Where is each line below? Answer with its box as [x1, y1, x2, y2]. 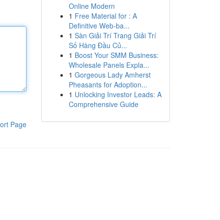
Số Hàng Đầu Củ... [68, 40, 127, 50]
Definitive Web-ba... [68, 21, 130, 30]
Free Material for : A [74, 11, 137, 21]
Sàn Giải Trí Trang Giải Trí [74, 30, 156, 40]
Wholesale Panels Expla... [68, 60, 149, 70]
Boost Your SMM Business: [74, 50, 159, 60]
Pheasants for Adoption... [68, 80, 147, 89]
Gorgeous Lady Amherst [74, 70, 151, 80]
